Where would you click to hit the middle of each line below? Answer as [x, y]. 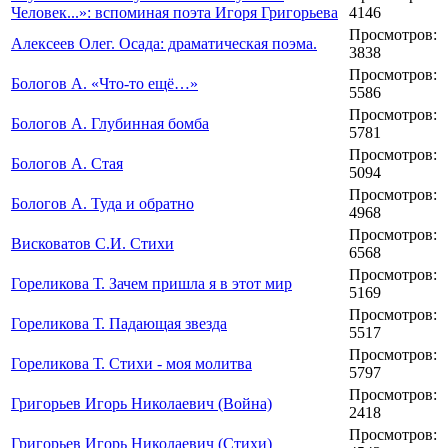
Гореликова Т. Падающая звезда [119, 324]
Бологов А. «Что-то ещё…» [104, 84]
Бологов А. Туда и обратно [102, 204]
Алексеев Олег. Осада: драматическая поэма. [164, 44]
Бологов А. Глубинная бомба [110, 124]
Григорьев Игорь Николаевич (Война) [141, 404]
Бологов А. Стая [67, 164]
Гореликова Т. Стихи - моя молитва [131, 364]
